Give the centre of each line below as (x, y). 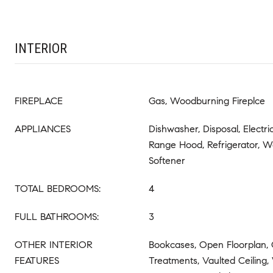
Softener (167, 160)
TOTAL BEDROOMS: (58, 188)
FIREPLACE (39, 101)
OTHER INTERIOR (54, 244)
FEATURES (37, 260)
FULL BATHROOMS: (57, 216)
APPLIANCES (43, 129)
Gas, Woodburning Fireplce (207, 101)
